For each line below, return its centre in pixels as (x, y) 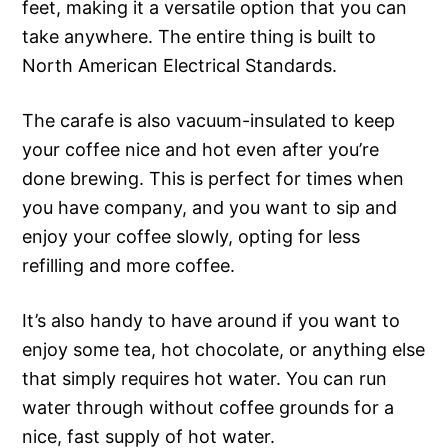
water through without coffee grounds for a (208, 407)
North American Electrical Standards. (180, 65)
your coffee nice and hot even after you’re (201, 149)
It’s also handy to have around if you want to (211, 320)
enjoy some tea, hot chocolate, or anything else (224, 349)
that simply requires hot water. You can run (205, 378)
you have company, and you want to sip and (210, 207)
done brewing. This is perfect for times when (213, 178)
